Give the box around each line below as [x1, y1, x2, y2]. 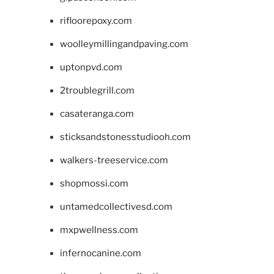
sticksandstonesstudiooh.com [59, 131, 191, 143]
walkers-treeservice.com [59, 154, 168, 166]
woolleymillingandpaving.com [59, 38, 188, 50]
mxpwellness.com [59, 224, 138, 235]
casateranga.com [59, 108, 134, 119]
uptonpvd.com [59, 61, 122, 73]
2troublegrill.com [59, 84, 135, 96]
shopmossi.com [59, 177, 128, 189]
